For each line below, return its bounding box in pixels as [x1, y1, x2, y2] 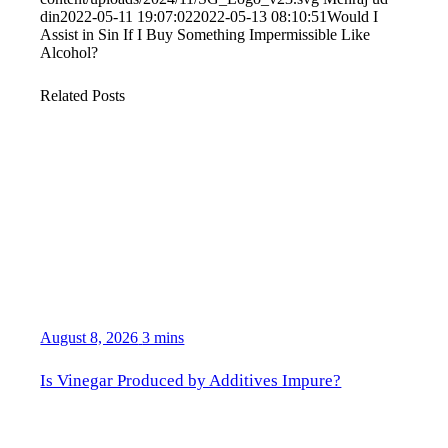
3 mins [142, 329, 185, 347]
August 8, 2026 [40, 329, 139, 347]
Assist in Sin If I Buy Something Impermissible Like [40, 25, 371, 43]
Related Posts [40, 86, 126, 104]
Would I [327, 7, 379, 25]
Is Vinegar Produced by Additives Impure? [40, 370, 342, 390]
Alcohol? [40, 43, 99, 61]
